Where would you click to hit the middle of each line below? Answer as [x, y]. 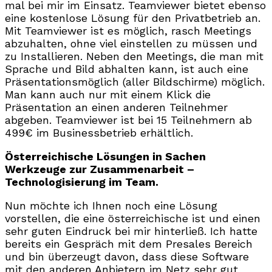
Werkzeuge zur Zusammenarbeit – [100, 169]
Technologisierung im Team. [82, 182]
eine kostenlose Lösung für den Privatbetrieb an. [133, 18]
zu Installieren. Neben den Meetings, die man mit [134, 56]
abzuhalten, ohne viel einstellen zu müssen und [131, 43]
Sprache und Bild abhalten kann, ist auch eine [127, 69]
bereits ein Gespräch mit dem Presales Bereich [129, 243]
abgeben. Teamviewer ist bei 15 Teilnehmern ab [128, 120]
